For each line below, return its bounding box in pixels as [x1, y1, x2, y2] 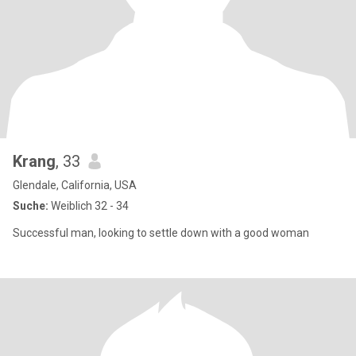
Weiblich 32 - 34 [48, 199, 129, 212]
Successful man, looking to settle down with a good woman [13, 226, 309, 239]
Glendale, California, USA [13, 179, 137, 192]
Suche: [13, 199, 48, 212]
